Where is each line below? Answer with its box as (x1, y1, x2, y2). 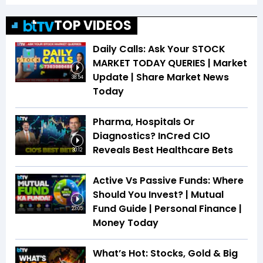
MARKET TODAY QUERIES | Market (93, 56, 247, 70)
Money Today (93, 216, 159, 230)
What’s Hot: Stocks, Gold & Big (93, 247, 238, 261)
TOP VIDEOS (54, 16, 131, 35)
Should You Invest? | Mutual (93, 188, 224, 202)
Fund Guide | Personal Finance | (93, 202, 242, 216)
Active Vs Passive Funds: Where (93, 174, 244, 188)
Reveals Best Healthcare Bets (93, 143, 233, 157)
